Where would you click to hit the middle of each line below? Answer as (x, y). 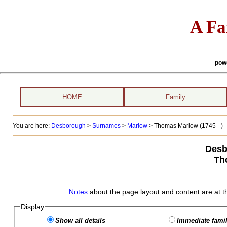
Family (175, 97)
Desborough (68, 126)
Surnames (106, 126)
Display (32, 207)
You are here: (32, 126)
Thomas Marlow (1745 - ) (188, 126)
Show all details (80, 221)
